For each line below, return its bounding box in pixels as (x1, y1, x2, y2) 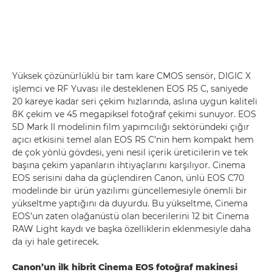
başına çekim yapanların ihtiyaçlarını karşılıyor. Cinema (12, 160, 245, 171)
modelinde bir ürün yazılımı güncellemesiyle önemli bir (12, 185, 247, 196)
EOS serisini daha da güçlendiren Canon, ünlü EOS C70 (12, 172, 244, 183)
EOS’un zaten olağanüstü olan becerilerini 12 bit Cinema (12, 211, 249, 222)
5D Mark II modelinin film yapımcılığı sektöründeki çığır (12, 121, 250, 132)
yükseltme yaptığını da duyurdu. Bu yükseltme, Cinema (12, 198, 248, 209)
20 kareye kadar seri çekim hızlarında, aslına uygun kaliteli (12, 96, 257, 107)
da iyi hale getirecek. (12, 236, 99, 247)
